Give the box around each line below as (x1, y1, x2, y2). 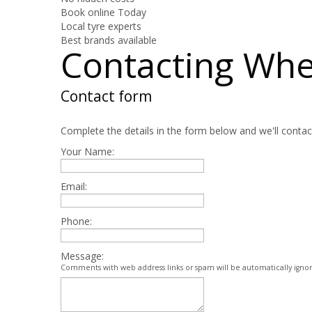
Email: (61, 179, 87, 193)
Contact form (61, 86, 152, 106)
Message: (61, 249, 107, 263)
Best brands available (61, 33, 157, 47)
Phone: (61, 214, 92, 228)
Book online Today (61, 5, 146, 19)
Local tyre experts (61, 19, 141, 33)
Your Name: (61, 144, 114, 158)
